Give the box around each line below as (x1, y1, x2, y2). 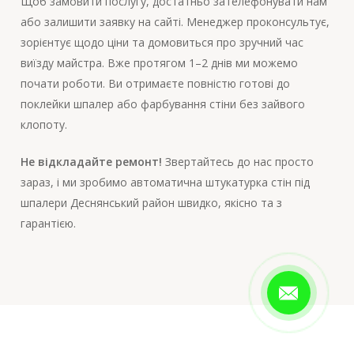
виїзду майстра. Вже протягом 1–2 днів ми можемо (20, 55, 298, 71)
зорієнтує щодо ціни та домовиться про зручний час (20, 35, 303, 51)
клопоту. (20, 117, 67, 133)
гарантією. (20, 216, 76, 232)
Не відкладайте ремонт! (20, 154, 162, 170)
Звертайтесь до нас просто (161, 154, 314, 170)
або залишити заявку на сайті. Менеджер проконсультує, (20, 14, 330, 30)
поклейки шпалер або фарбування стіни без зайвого (20, 96, 305, 112)
